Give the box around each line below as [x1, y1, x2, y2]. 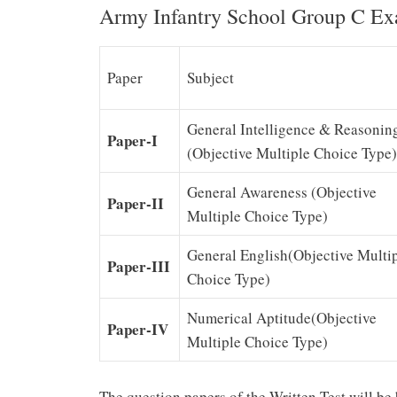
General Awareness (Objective [187, 182, 377, 203]
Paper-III [107, 255, 170, 278]
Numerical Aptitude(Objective [187, 307, 377, 329]
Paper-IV [107, 318, 168, 341]
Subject [187, 67, 234, 89]
